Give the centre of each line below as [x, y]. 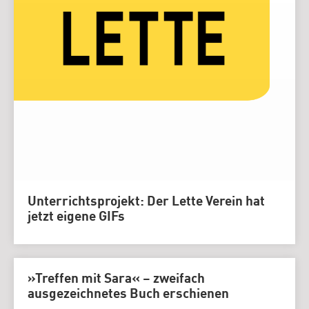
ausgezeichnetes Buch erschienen [128, 295]
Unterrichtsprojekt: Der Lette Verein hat [146, 202]
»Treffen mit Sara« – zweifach [116, 280]
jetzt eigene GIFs [76, 218]
